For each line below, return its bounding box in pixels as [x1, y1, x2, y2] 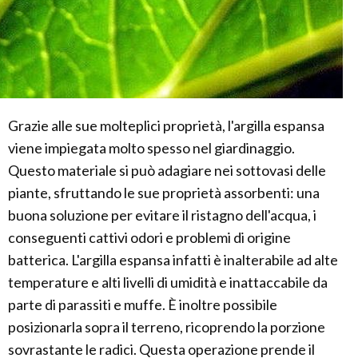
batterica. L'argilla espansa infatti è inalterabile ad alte [8, 251, 338, 269]
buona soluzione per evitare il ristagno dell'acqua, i [8, 206, 316, 225]
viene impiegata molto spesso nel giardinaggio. [8, 139, 295, 157]
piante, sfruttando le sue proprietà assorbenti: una [8, 184, 320, 202]
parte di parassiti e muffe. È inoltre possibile [8, 296, 277, 314]
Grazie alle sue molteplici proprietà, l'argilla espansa [8, 117, 324, 135]
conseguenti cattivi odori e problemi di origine [8, 229, 291, 247]
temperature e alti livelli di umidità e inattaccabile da [8, 273, 328, 292]
